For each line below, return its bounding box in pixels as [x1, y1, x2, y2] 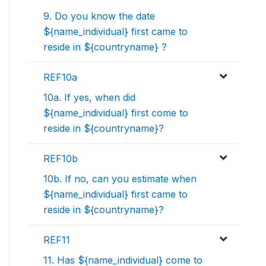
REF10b [43, 153, 78, 165]
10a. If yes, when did [43, 91, 135, 104]
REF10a [43, 71, 77, 84]
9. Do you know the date [43, 10, 155, 23]
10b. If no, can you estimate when [43, 173, 197, 185]
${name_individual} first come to [43, 107, 188, 119]
